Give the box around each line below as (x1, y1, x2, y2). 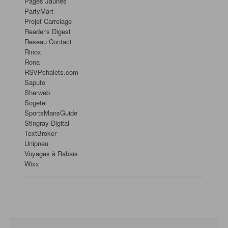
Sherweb (24, 88, 50, 98)
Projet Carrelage (24, 16, 72, 26)
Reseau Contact (24, 37, 72, 47)
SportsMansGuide (24, 108, 77, 118)
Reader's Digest (24, 26, 71, 37)
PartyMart (24, 6, 53, 16)
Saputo (24, 77, 45, 88)
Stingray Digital (24, 118, 69, 128)
